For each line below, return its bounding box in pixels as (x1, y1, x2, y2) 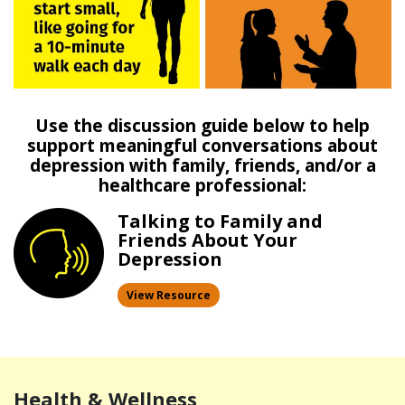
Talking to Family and (118, 208, 323, 233)
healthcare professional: (99, 173, 306, 197)
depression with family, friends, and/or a (29, 153, 376, 177)
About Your (187, 227, 297, 252)
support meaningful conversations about (27, 133, 378, 157)
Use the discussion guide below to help (35, 113, 370, 137)
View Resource (127, 287, 211, 303)
